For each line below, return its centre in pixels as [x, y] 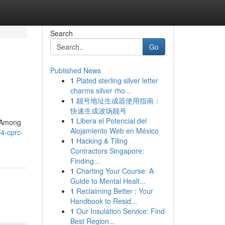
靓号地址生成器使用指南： [118, 100]
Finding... [85, 161]
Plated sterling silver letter [117, 80]
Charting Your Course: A [115, 171]
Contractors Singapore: [107, 151]
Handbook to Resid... [103, 201]
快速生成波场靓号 [98, 110]
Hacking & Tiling [102, 141]
